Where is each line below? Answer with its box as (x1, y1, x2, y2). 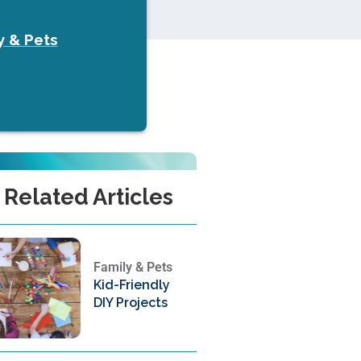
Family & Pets (93, 259, 172, 275)
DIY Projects (93, 294, 168, 310)
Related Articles (3, 185, 173, 210)
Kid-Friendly (93, 276, 170, 293)
